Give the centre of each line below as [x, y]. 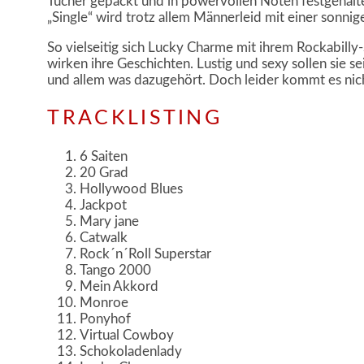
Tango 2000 [116, 270]
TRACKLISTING [134, 118]
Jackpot [104, 205]
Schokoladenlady [131, 351]
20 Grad [104, 172]
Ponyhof [106, 318]
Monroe [104, 302]
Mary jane [110, 221]
